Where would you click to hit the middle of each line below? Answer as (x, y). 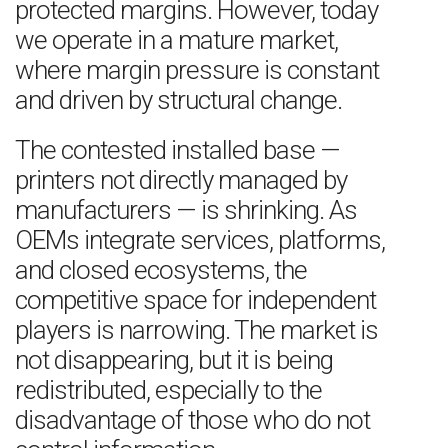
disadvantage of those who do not (192, 420)
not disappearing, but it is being (174, 360)
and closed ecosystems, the (161, 270)
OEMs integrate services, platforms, (200, 240)
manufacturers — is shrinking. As (186, 210)
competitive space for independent (195, 300)
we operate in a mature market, (176, 40)
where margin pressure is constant (197, 70)
